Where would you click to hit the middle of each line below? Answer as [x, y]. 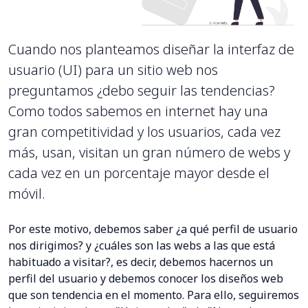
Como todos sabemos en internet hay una [138, 111]
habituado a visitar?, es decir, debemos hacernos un [141, 262]
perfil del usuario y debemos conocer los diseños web [146, 279]
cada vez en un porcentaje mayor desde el [139, 173]
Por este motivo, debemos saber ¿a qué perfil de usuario [153, 229]
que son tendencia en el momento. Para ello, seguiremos [154, 295]
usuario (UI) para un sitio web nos [113, 70]
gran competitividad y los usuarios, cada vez [144, 132]
